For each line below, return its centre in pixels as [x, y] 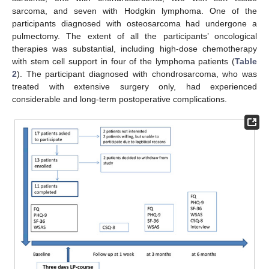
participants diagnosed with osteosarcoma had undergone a [134, 24]
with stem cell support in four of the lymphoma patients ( [123, 62]
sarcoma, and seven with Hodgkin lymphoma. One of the [134, 11]
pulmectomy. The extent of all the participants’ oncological [134, 36]
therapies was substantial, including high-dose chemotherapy [134, 49]
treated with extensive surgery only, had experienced [134, 87]
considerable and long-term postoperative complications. [119, 99]
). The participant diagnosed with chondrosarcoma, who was [137, 74]
